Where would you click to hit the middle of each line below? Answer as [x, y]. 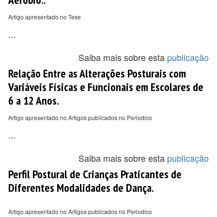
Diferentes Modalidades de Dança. [81, 187]
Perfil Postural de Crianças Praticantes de [95, 174]
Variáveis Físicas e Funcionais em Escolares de [106, 87]
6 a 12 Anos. [34, 100]
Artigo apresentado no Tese [45, 17]
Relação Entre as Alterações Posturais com [97, 73]
